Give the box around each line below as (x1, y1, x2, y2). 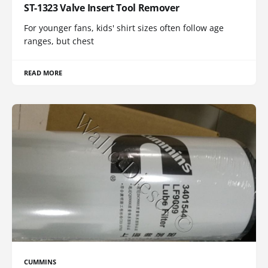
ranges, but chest (24, 35, 94, 47)
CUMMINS (24, 257, 57, 266)
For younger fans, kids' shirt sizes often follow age (24, 22, 224, 33)
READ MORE (24, 68, 63, 77)
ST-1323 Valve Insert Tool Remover (24, 1, 179, 14)
